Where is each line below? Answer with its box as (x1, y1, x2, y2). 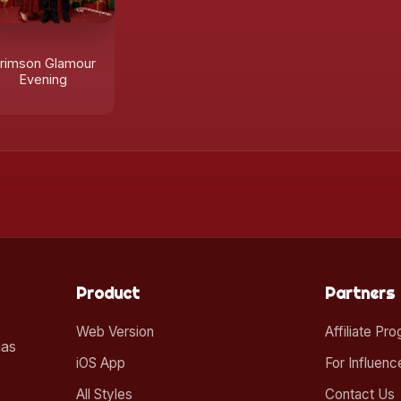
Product (75, 284, 140, 303)
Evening (19, 72, 67, 87)
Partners (325, 284, 396, 303)
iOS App (75, 354, 125, 371)
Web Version (75, 323, 154, 340)
